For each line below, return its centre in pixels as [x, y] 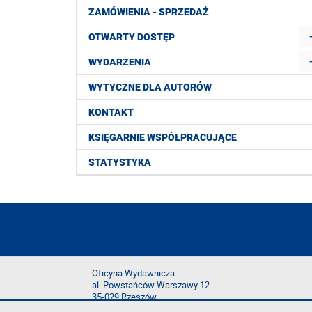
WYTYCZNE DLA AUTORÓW [150, 87]
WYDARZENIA [120, 62]
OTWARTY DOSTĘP [132, 37]
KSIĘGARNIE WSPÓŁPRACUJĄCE [163, 138]
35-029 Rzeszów [124, 297]
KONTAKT [111, 112]
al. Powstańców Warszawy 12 [151, 286]
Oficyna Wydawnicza [133, 274]
